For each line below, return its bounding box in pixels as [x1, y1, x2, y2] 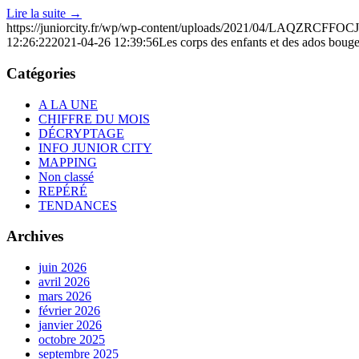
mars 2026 [38, 289, 91, 304]
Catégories [6, 65, 75, 83]
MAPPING [38, 155, 97, 169]
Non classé [38, 169, 94, 184]
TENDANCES [38, 198, 117, 212]
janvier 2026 [38, 318, 102, 333]
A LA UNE [38, 97, 98, 111]
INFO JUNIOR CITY [38, 140, 152, 155]
